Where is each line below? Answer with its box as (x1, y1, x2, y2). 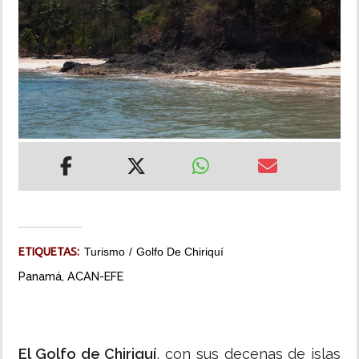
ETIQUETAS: (18, 245, 84, 259)
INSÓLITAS (12, 23, 71, 36)
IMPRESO (12, 115, 63, 127)
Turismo (84, 245, 125, 259)
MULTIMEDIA (12, 69, 82, 82)
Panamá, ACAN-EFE (18, 269, 123, 284)
